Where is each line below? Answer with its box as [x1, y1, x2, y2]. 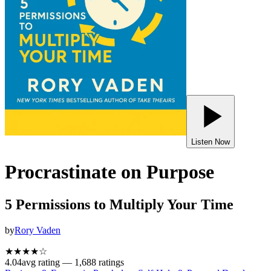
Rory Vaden [15, 224, 60, 235]
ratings [96, 256, 124, 267]
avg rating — [22, 256, 74, 267]
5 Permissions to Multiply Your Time [5, 196, 233, 212]
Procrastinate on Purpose [5, 161, 214, 183]
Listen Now [191, 137, 230, 146]
